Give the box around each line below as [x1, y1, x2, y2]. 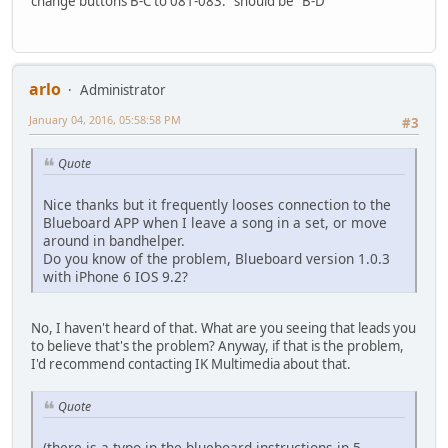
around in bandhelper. [43, 230, 185, 250]
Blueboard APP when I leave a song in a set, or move [43, 212, 387, 232]
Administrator [80, 80, 166, 99]
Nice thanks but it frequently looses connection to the [43, 194, 391, 214]
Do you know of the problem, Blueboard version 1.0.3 [43, 248, 390, 268]
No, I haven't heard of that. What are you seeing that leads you [31, 318, 416, 337]
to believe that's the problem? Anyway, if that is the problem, [31, 336, 404, 355]
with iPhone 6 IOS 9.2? [43, 266, 188, 286]
